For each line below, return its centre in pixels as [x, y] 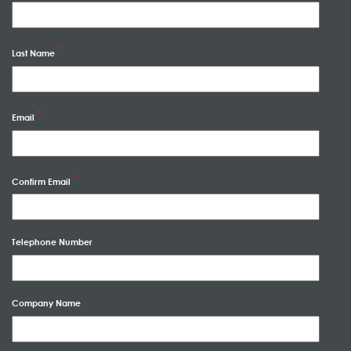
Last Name [33, 52]
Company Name [46, 303]
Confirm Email [41, 181]
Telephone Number [52, 242]
